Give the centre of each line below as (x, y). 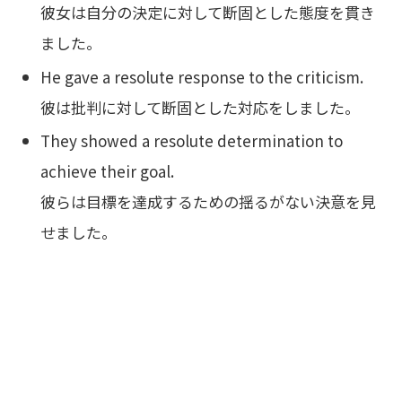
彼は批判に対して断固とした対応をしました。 (201, 107)
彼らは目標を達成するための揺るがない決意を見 (209, 202)
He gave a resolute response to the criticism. (202, 76)
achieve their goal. (108, 171)
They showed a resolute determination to (192, 141)
